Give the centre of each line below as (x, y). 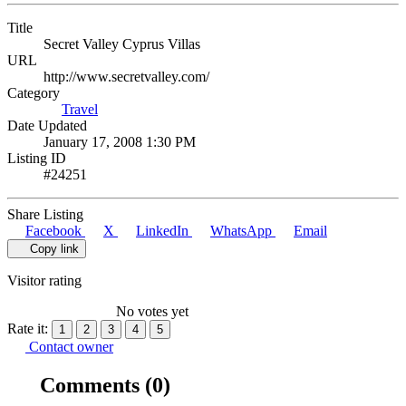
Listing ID (37, 158)
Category (34, 92)
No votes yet (152, 311)
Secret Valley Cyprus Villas (122, 43)
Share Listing (45, 214)
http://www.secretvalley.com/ (126, 76)
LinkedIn (162, 230)
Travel (80, 109)
